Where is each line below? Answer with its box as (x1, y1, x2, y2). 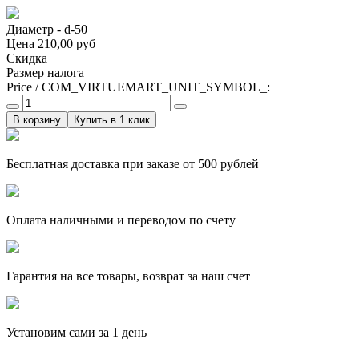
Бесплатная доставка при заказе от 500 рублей (6, 156, 259, 171)
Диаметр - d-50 (6, 22, 87, 36)
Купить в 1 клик (74, 113, 150, 126)
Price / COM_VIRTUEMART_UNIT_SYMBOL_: (6, 79, 270, 94)
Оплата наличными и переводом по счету (6, 212, 236, 227)
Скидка (6, 50, 47, 65)
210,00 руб (38, 36, 95, 50)
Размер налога (6, 65, 84, 79)
